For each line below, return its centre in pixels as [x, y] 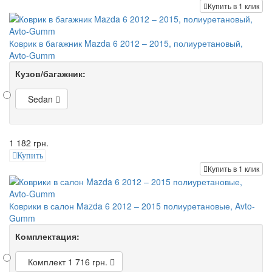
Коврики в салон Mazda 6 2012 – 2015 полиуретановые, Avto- [132, 206]
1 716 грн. [88, 262]
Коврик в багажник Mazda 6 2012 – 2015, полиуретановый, [126, 43]
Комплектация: [47, 236]
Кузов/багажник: [50, 73]
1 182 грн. [29, 142]
